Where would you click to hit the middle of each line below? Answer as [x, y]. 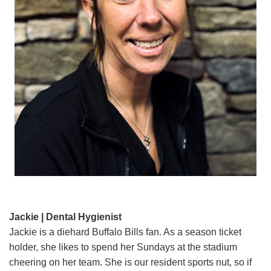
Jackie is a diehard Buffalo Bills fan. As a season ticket [125, 232]
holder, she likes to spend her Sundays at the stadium [123, 247]
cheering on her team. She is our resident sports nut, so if [130, 262]
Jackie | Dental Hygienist [65, 217]
